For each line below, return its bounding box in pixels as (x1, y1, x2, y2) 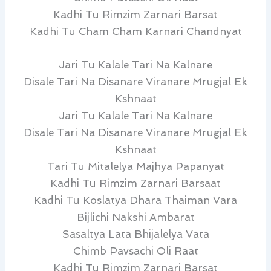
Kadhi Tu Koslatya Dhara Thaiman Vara (34, 194, 237, 207)
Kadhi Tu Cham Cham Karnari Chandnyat (29, 25, 242, 38)
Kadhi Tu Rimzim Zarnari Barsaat (50, 177, 221, 190)
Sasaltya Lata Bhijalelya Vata (62, 228, 209, 241)
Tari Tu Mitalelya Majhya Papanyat (47, 160, 224, 173)
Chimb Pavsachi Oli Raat (73, 245, 198, 258)
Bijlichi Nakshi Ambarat (76, 211, 195, 224)
